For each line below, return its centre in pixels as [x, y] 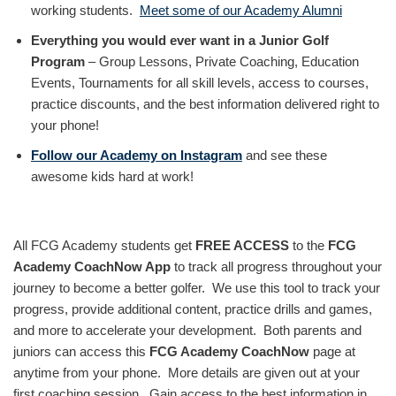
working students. [85, 10]
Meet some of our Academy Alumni [241, 10]
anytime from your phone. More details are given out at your [187, 373]
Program [58, 61]
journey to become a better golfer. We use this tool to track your [197, 288]
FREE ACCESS [242, 245]
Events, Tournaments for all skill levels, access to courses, [200, 83]
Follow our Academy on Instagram [137, 155]
